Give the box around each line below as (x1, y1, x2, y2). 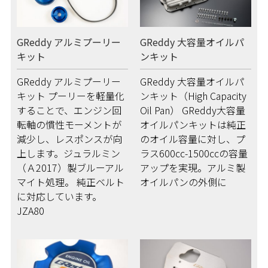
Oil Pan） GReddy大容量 (140, 103, 246, 118)
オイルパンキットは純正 (140, 117, 246, 132)
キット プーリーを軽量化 (16, 89, 124, 103)
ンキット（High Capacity (140, 89, 247, 103)
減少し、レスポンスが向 (16, 132, 122, 147)
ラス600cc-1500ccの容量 (140, 146, 248, 161)
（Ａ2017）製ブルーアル (16, 160, 124, 175)
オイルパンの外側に (140, 175, 227, 190)
